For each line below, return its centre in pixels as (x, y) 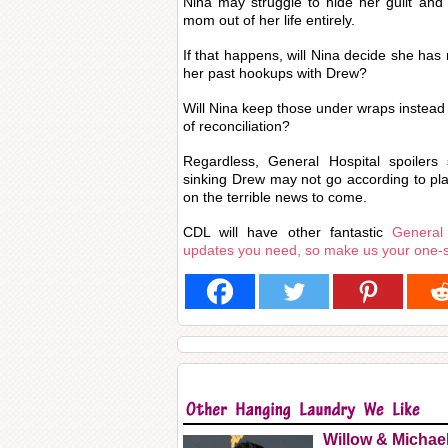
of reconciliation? (236, 126)
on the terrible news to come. (275, 197)
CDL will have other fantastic (288, 232)
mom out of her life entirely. (269, 20)
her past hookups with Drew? (275, 73)
